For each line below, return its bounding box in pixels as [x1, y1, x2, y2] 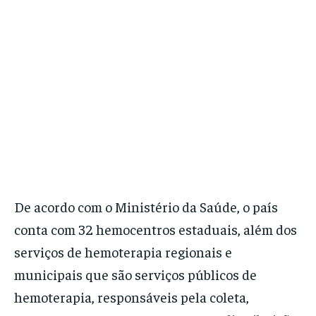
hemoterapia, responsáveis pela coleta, [14, 288, 249, 306]
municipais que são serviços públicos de [14, 265, 257, 284]
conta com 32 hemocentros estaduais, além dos [14, 220, 297, 238]
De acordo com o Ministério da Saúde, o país [14, 197, 278, 216]
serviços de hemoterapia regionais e [14, 243, 232, 261]
